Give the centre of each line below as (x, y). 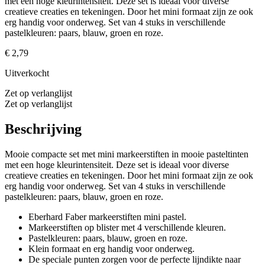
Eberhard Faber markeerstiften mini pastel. (107, 216)
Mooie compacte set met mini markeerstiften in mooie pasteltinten (127, 154)
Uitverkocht (27, 73)
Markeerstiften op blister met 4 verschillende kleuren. (127, 227)
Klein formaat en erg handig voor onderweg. (112, 248)
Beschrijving (43, 129)
